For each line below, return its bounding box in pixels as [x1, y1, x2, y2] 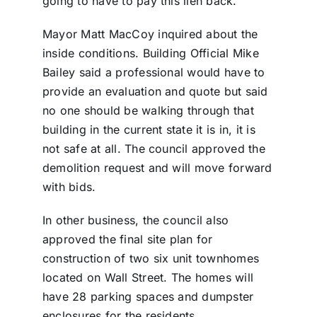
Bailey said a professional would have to [42, 65, 265, 80]
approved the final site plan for [42, 232, 213, 247]
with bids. [42, 180, 96, 195]
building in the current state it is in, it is [42, 122, 255, 137]
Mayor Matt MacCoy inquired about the [42, 27, 258, 42]
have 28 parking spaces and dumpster [42, 289, 254, 304]
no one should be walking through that [42, 103, 254, 118]
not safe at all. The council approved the [42, 142, 265, 156]
